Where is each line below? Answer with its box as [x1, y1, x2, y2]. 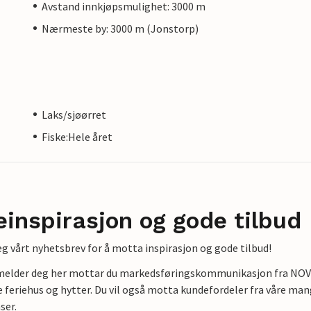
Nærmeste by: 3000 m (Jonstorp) [42, 21, 199, 35]
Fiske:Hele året [42, 129, 112, 144]
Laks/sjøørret [42, 107, 106, 121]
